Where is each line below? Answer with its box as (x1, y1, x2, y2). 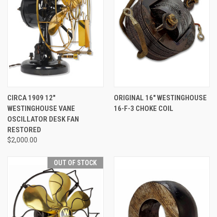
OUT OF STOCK (53, 158, 97, 167)
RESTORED (7, 125, 41, 134)
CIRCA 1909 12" (7, 93, 55, 102)
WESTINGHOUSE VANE (7, 104, 75, 113)
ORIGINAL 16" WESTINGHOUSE (113, 93, 207, 102)
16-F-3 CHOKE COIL (113, 104, 173, 113)
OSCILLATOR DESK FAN (7, 114, 79, 124)
